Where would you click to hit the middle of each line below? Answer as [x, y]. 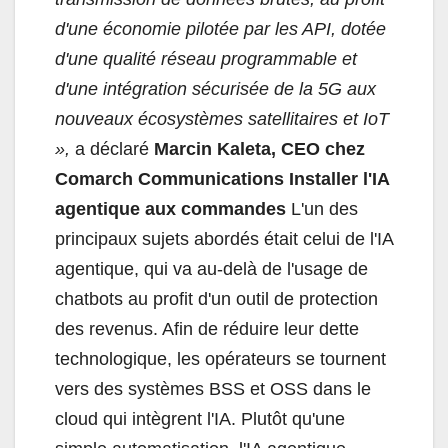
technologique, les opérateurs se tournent [220, 359]
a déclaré [112, 149]
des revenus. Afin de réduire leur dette [207, 329]
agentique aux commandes [170, 209]
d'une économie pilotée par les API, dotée [220, 29]
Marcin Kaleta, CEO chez [259, 149]
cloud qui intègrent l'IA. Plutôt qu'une [200, 419]
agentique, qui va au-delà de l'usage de [211, 269]
